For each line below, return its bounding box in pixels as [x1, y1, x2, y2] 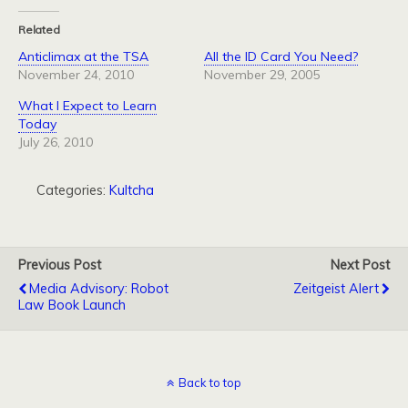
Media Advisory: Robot [29, 280, 168, 297]
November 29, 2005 [204, 66, 320, 83]
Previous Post [18, 257, 101, 273]
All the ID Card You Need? [204, 48, 358, 65]
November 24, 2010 [18, 66, 134, 83]
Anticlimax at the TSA [18, 48, 148, 65]
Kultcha [109, 182, 154, 199]
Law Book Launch [18, 297, 126, 313]
